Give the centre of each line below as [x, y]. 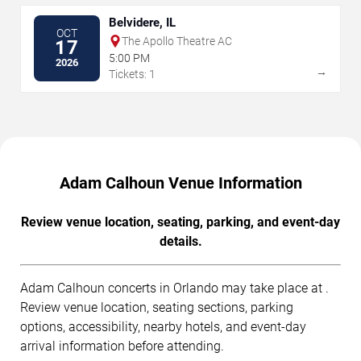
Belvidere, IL [142, 22]
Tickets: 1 [132, 74]
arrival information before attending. [122, 346]
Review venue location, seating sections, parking [157, 307]
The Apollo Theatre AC [177, 41]
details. [180, 241]
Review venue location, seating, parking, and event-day [180, 222]
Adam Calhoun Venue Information [180, 183]
